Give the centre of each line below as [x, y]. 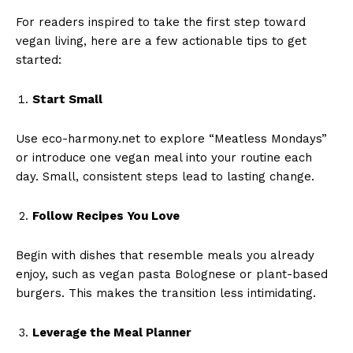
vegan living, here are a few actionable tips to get [161, 41]
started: [39, 59]
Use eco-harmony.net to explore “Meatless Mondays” [171, 138]
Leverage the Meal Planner [112, 332]
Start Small [67, 99]
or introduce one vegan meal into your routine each [164, 157]
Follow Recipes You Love [106, 216]
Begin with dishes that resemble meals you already [165, 255]
